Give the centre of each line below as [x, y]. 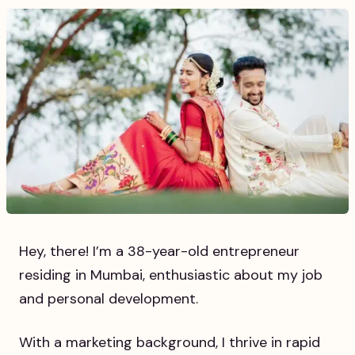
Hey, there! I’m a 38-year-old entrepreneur [159, 252]
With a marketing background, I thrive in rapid [170, 343]
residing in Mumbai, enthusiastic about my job [171, 275]
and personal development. [109, 299]
